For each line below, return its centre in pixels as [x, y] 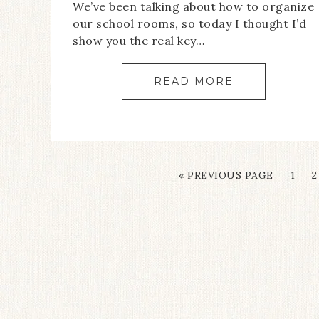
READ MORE [193, 82]
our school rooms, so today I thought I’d [189, 24]
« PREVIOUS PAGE [226, 176]
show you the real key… [138, 41]
